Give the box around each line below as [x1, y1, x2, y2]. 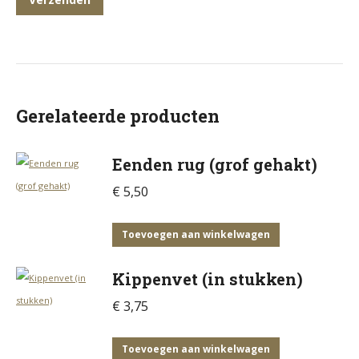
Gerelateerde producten [16, 104, 220, 127]
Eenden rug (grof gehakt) [112, 154, 317, 175]
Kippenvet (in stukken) [112, 268, 303, 289]
